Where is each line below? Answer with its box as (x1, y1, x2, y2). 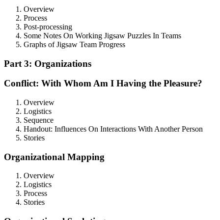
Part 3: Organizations (4, 58, 91, 69)
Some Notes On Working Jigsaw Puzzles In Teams (24, 31, 181, 40)
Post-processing (24, 22, 72, 31)
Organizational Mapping (4, 151, 105, 162)
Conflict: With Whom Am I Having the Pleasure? (4, 78, 202, 89)
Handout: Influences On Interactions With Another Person (24, 124, 203, 133)
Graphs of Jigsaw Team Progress (24, 40, 125, 49)
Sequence (24, 115, 54, 124)
